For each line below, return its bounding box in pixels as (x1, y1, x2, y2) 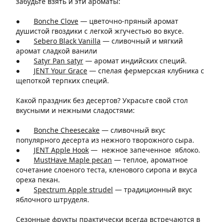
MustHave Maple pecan (34, 155, 112, 165)
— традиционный (113, 185, 178, 194)
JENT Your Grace (34, 66, 87, 75)
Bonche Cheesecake (34, 125, 100, 135)
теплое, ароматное (123, 155, 188, 165)
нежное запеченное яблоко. (100, 145, 200, 155)
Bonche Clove (34, 16, 78, 26)
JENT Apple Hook (34, 145, 89, 155)
